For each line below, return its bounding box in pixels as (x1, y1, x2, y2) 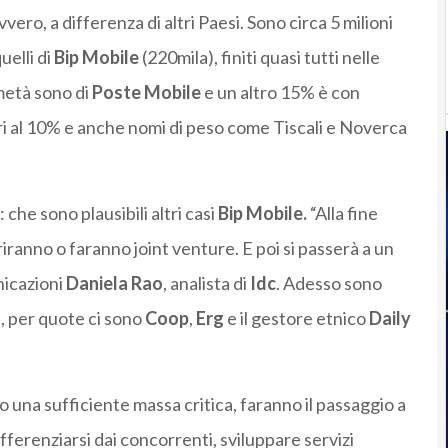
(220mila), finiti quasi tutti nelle (141, 46, 380, 69)
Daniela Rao (65, 272, 163, 295)
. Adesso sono (275, 272, 382, 295)
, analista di (162, 272, 247, 295)
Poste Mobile (91, 81, 201, 104)
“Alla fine (306, 202, 378, 225)
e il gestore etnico (226, 307, 369, 330)
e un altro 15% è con (200, 81, 360, 104)
